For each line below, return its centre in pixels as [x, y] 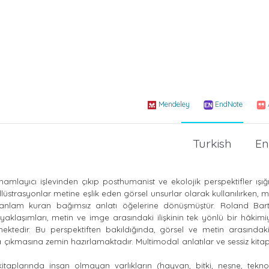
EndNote [229, 104]
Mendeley [174, 104]
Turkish [212, 143]
